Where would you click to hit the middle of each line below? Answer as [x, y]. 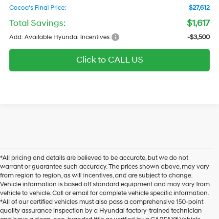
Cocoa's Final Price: [38, 8]
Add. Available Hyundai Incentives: [60, 37]
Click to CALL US [109, 60]
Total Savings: [38, 23]
